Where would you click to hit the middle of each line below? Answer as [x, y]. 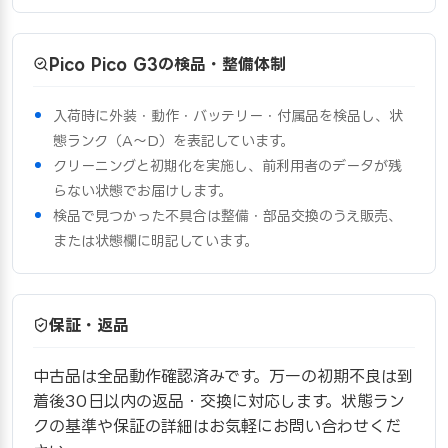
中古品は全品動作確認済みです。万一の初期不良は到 [223, 376]
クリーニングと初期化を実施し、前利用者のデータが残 [227, 165]
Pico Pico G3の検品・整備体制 [167, 64]
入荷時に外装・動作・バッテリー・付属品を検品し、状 [228, 115]
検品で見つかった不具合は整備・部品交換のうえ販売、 [227, 215]
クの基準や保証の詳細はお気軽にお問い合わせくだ [217, 426]
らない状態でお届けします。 [142, 190]
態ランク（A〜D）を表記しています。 [173, 140]
